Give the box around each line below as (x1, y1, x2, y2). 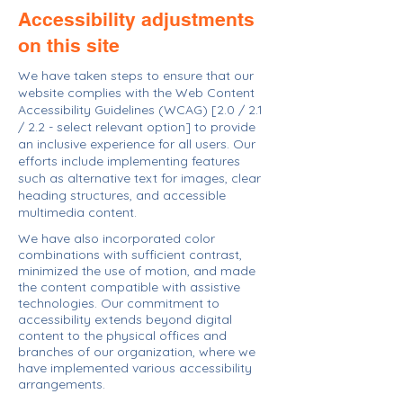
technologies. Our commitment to (18, 295, 219, 311)
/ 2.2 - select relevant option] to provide (18, 119, 255, 135)
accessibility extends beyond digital (18, 311, 232, 327)
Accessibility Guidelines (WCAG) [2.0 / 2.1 (18, 102, 263, 118)
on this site (18, 34, 120, 57)
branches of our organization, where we (18, 344, 255, 360)
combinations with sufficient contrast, (18, 246, 242, 263)
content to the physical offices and (18, 327, 227, 344)
